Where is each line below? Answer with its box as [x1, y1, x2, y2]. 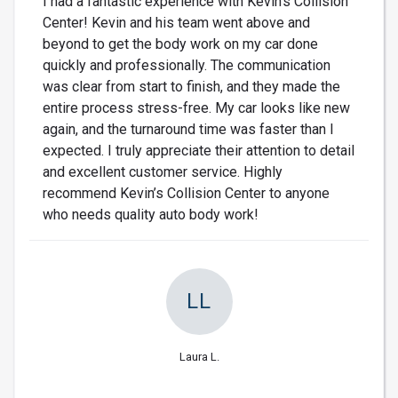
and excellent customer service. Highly [43, 163, 283, 180]
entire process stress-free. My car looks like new [43, 99, 350, 116]
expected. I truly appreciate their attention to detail [43, 141, 354, 159]
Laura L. [179, 349, 219, 363]
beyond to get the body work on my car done [43, 35, 318, 52]
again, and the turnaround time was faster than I [43, 120, 334, 138]
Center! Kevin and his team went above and [43, 13, 310, 31]
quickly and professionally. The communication [43, 56, 330, 74]
